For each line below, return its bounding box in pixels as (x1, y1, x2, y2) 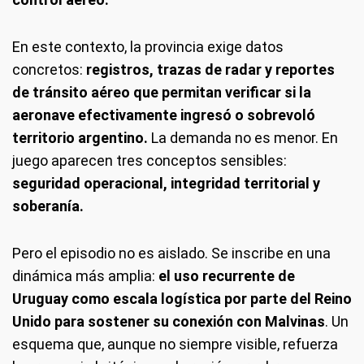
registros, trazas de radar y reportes (86, 60, 335, 78)
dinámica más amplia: (12, 266, 155, 284)
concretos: (12, 60, 86, 78)
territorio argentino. (12, 128, 148, 146)
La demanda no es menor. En (148, 128, 338, 146)
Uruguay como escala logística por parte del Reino (12, 289, 352, 307)
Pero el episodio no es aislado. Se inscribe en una (12, 244, 331, 262)
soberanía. (12, 197, 84, 214)
